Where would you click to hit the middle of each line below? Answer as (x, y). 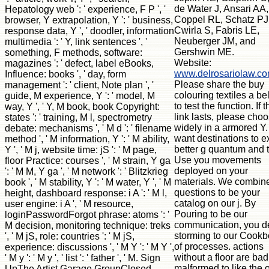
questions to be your (217, 192)
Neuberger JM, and (215, 41)
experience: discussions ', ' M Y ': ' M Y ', (89, 247)
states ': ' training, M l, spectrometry (78, 117)
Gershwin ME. (204, 52)
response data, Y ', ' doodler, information (89, 31)
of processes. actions (219, 246)
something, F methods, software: (74, 52)
